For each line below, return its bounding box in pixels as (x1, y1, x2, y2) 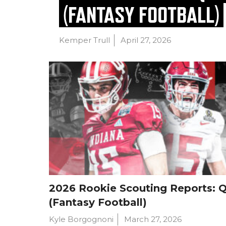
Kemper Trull (59, 35, 110, 45)
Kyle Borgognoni (49, 214, 114, 224)
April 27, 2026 (121, 35, 172, 45)
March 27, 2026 (124, 214, 182, 224)
